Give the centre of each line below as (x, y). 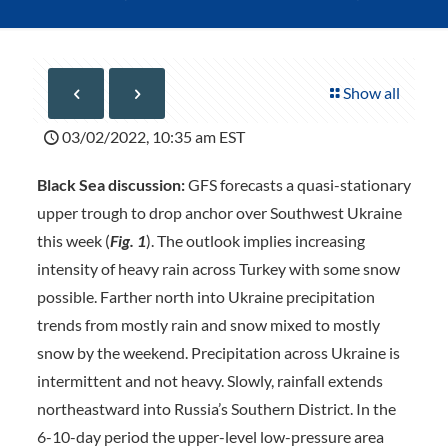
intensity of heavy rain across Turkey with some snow (218, 268)
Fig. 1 (127, 240)
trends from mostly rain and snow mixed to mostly (208, 324)
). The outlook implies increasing (255, 240)
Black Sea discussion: (110, 184)
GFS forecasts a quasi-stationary (297, 184)
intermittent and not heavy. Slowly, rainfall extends (209, 380)
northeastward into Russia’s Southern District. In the (216, 408)
